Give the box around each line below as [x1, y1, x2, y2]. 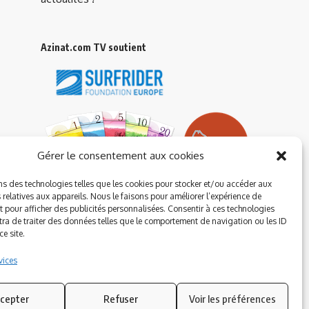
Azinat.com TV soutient [41, 41, 146, 54]
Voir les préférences [188, 292, 276, 305]
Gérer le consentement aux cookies [37, 149, 204, 162]
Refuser [103, 292, 138, 305]
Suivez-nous [133, 295, 181, 306]
